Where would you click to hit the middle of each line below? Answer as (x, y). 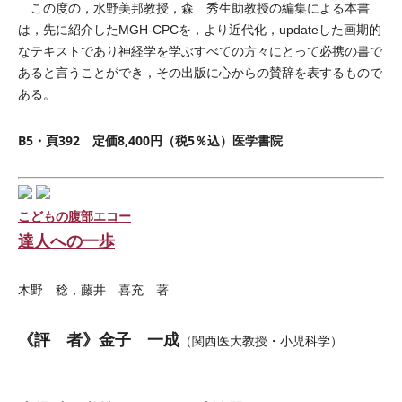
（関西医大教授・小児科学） (261, 341)
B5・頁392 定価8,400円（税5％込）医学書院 (150, 140)
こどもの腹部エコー (74, 216)
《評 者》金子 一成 (99, 339)
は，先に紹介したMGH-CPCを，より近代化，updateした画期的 (200, 30)
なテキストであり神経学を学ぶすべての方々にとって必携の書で (200, 51)
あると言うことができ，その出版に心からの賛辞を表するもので (200, 73)
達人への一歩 (66, 240)
